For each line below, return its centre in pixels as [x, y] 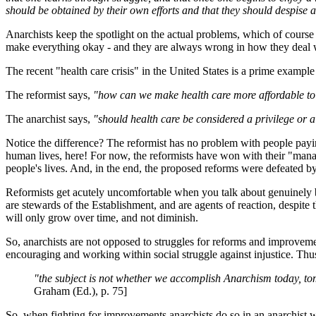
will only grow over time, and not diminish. [102, 218]
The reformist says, [49, 95]
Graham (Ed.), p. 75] [80, 291]
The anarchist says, [49, 119]
